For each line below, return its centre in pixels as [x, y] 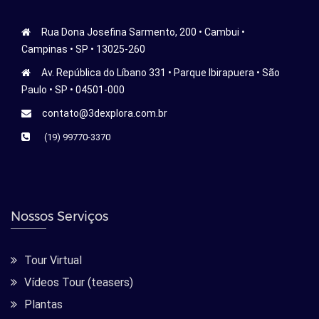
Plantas [43, 305]
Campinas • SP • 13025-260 [83, 49]
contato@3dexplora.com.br [105, 114]
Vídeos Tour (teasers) [79, 283]
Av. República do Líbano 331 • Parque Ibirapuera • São [161, 73]
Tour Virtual [53, 261]
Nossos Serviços [59, 217]
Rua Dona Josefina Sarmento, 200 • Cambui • [143, 32]
